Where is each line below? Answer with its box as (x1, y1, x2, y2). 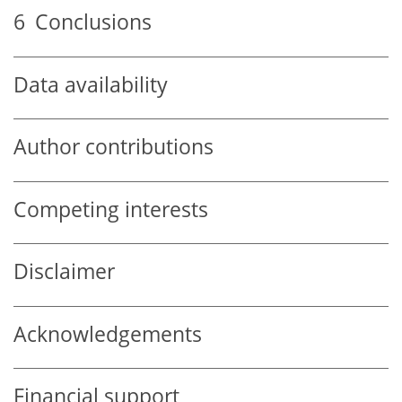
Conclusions (25, 8, 152, 37)
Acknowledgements (13, 319, 202, 348)
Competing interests (13, 195, 208, 223)
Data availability (13, 70, 168, 99)
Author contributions (13, 133, 214, 162)
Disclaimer (13, 258, 115, 286)
